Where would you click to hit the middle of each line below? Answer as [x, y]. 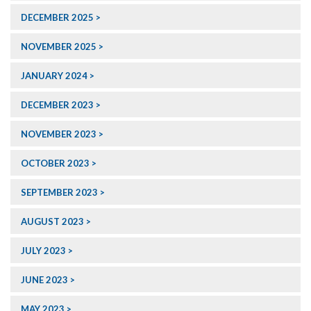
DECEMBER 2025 [57, 18]
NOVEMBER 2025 [59, 47]
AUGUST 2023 [52, 222]
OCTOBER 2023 [55, 163]
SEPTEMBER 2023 [59, 193]
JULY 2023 [43, 251]
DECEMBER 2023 [57, 105]
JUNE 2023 [44, 280]
